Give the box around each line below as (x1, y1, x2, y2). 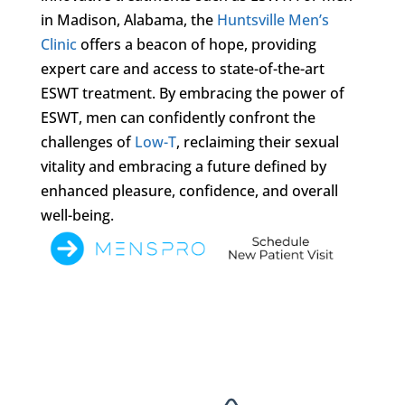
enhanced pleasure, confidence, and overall (40, 180, 338, 201)
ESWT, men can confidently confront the (40, 107, 316, 127)
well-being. (40, 204, 114, 225)
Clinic (40, 33, 77, 54)
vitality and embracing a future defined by (40, 155, 326, 176)
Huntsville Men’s (216, 9, 329, 30)
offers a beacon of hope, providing (76, 33, 316, 54)
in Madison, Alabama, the (40, 9, 217, 30)
